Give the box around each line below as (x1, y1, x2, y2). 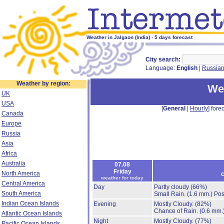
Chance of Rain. (154, 207, 199, 214)
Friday (113, 168, 131, 175)
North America (1, 170, 40, 177)
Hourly (190, 105, 208, 112)
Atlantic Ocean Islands (1, 210, 62, 217)
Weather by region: (16, 80, 70, 87)
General (163, 105, 185, 112)
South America (1, 190, 41, 197)
